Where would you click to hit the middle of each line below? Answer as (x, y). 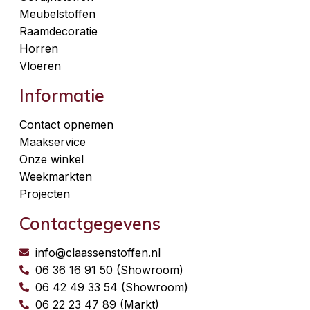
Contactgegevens (90, 224)
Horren (39, 49)
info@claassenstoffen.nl (98, 253)
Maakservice (53, 142)
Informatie (62, 95)
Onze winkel (52, 159)
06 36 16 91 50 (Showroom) (109, 270)
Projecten (45, 194)
